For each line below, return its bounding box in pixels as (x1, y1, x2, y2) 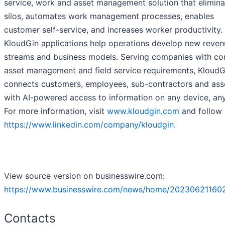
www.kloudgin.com (107, 106, 179, 117)
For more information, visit (4, 106, 107, 117)
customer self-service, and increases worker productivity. (4, 25, 222, 35)
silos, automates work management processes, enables (4, 11, 214, 22)
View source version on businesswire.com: (4, 171, 165, 181)
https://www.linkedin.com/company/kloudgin (4, 120, 174, 130)
